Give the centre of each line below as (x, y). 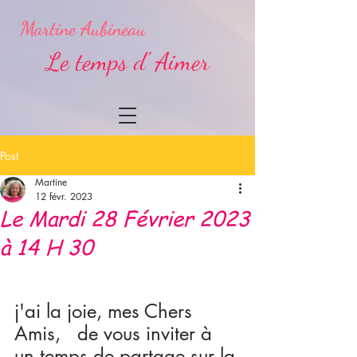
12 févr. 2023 (64, 196)
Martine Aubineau (83, 29)
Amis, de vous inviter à (116, 333)
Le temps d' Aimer (127, 61)
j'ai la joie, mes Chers (106, 311)
